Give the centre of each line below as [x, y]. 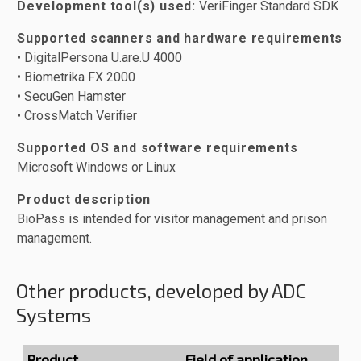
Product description [84, 199]
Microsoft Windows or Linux [96, 167]
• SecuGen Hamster [71, 96]
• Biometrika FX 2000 [76, 77]
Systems [54, 315]
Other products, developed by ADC [161, 290]
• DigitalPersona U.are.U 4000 [100, 58]
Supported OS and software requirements [158, 148]
